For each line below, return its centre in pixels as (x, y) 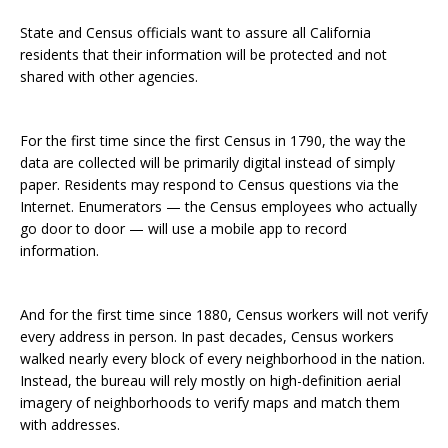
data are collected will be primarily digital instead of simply (207, 163)
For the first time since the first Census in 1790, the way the (213, 141)
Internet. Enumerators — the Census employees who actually (218, 207)
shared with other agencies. (109, 77)
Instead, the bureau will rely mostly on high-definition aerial (210, 381)
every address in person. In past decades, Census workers (207, 337)
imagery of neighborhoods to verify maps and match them (210, 403)
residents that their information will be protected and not (203, 55)
